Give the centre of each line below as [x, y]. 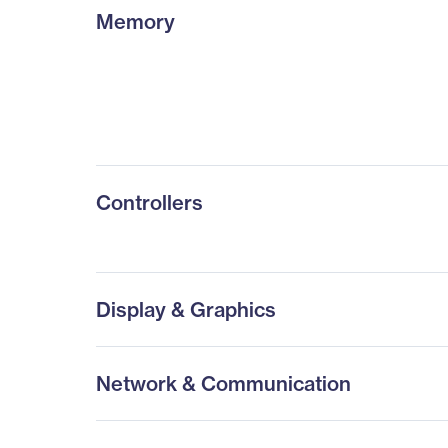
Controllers [149, 202]
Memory [135, 21]
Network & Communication [223, 383]
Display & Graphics [186, 309]
